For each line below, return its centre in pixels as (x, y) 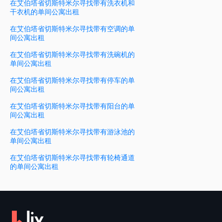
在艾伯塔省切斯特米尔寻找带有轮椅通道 (72, 158)
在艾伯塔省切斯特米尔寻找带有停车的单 (72, 80)
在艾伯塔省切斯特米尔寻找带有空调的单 (72, 29)
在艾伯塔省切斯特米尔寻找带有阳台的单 (72, 106)
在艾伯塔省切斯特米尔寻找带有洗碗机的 (72, 55)
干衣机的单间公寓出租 (45, 12)
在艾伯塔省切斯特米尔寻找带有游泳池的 (72, 132)
